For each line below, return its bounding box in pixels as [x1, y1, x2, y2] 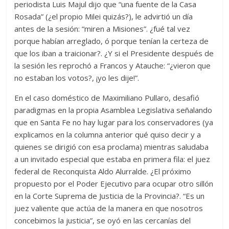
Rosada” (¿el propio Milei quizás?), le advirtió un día [14, 11, 193, 22]
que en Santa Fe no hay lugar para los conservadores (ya [14, 117, 214, 128]
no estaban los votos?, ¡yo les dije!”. [14, 73, 140, 83]
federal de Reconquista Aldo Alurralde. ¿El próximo [14, 166, 192, 177]
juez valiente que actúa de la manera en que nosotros [14, 203, 203, 214]
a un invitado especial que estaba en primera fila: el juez [14, 154, 211, 165]
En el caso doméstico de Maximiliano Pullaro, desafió [14, 93, 200, 103]
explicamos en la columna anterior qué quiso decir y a [14, 129, 201, 140]
